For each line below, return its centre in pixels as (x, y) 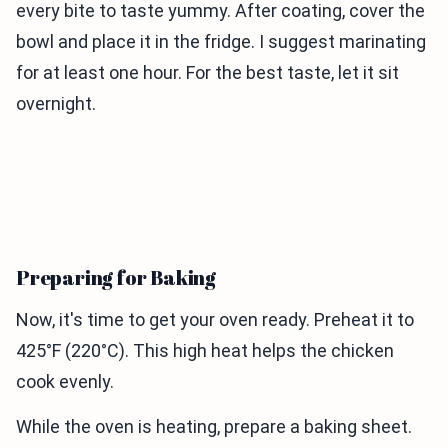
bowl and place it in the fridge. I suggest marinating (221, 41)
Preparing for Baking (116, 277)
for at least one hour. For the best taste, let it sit (207, 72)
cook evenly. (65, 381)
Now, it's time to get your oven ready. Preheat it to (215, 319)
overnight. (56, 103)
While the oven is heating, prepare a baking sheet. (214, 426)
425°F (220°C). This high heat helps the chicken (205, 350)
